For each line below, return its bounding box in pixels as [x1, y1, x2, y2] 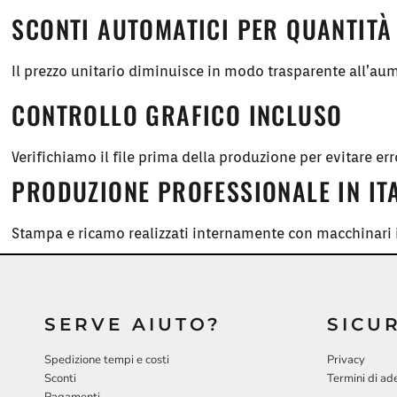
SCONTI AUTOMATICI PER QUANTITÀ [12, 11, 393, 48]
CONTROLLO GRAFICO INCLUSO [12, 97, 343, 134]
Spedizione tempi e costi [44, 351, 169, 368]
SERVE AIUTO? [44, 313, 222, 335]
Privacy [327, 351, 365, 368]
